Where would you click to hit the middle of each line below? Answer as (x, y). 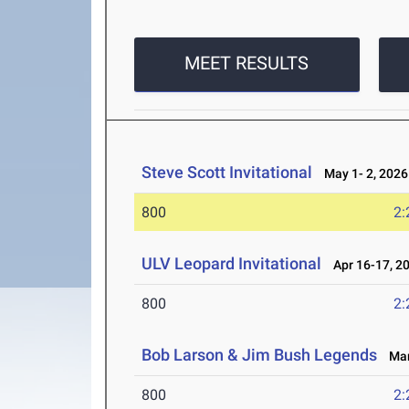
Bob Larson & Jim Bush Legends (260, 355)
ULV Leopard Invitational (232, 264)
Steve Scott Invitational (227, 173)
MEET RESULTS (247, 63)
